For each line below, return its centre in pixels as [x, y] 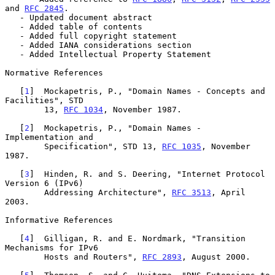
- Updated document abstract [12, 17]
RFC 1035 [182, 146]
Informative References [59, 220]
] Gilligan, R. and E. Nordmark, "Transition [137, 238]
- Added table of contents [12, 26]
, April [228, 192]
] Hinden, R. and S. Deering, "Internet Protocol [147, 174]
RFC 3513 [192, 192]
